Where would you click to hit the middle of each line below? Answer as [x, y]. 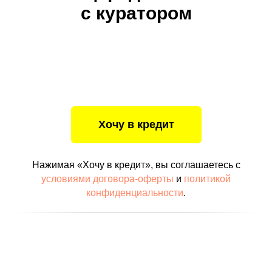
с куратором [136, 13]
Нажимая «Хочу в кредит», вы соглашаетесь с [136, 165]
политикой [207, 179]
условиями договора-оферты [107, 179]
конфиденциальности [135, 193]
